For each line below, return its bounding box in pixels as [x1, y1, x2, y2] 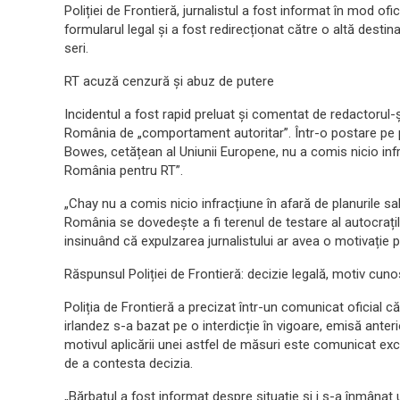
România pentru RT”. [64, 162, 183, 179]
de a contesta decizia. [64, 355, 193, 371]
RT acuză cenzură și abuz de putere [64, 73, 274, 89]
